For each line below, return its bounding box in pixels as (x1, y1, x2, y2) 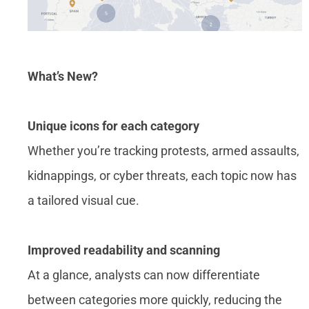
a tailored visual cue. (28, 193, 139, 208)
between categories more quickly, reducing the (28, 292, 282, 308)
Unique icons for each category (28, 119, 199, 134)
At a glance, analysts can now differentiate (28, 268, 260, 283)
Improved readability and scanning (28, 243, 220, 258)
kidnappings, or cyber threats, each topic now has (28, 168, 297, 183)
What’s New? (28, 69, 98, 84)
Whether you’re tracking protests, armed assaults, (28, 143, 299, 159)
